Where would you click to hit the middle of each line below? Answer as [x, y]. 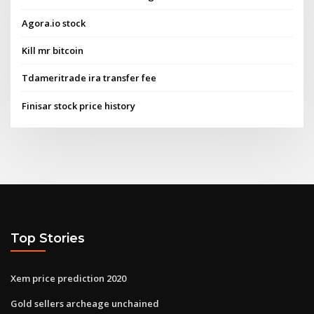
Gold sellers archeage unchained [85, 303]
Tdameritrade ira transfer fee [89, 78]
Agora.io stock [54, 23]
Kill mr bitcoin [53, 51]
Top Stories [48, 238]
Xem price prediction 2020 [68, 278]
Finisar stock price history [79, 105]
